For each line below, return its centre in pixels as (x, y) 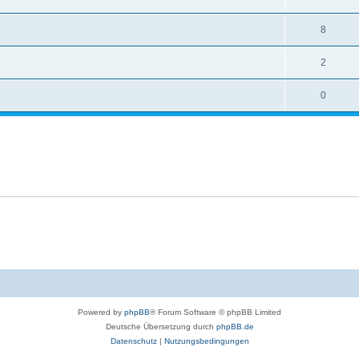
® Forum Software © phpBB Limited (216, 312)
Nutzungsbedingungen (206, 341)
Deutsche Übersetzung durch (161, 326)
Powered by (101, 312)
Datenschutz (133, 341)
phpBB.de (235, 326)
